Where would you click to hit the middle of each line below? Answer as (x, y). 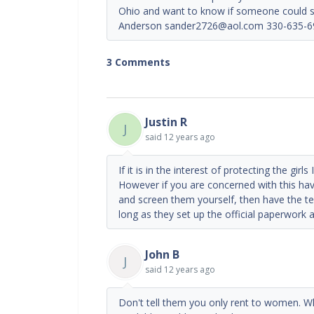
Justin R (166, 122)
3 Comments (138, 62)
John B (162, 254)
